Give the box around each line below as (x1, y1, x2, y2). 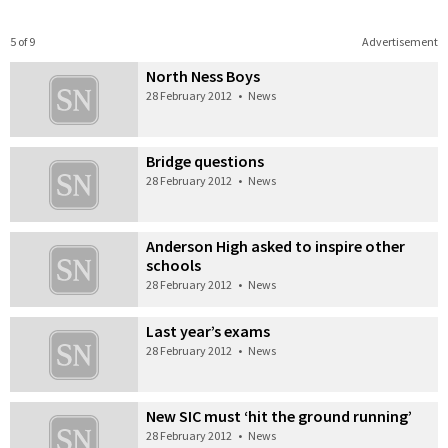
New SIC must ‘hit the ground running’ (146, 405, 413, 426)
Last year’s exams (146, 320, 271, 341)
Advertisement (361, 34, 438, 50)
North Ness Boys (146, 66, 261, 87)
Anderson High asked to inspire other (146, 236, 406, 257)
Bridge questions (146, 151, 265, 172)
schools (146, 255, 202, 276)
